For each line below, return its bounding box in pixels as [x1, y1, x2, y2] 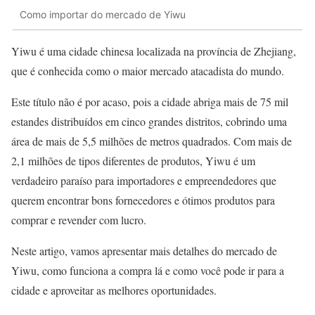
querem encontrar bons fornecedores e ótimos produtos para [11, 192, 275, 207]
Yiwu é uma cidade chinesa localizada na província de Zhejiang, [11, 43, 296, 58]
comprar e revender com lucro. [11, 212, 146, 227]
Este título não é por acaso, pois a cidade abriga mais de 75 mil [11, 94, 288, 109]
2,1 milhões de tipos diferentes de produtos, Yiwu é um [11, 153, 255, 168]
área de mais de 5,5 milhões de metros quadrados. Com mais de [11, 133, 292, 148]
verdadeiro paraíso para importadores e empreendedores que [11, 172, 276, 188]
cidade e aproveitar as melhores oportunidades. [11, 282, 217, 297]
